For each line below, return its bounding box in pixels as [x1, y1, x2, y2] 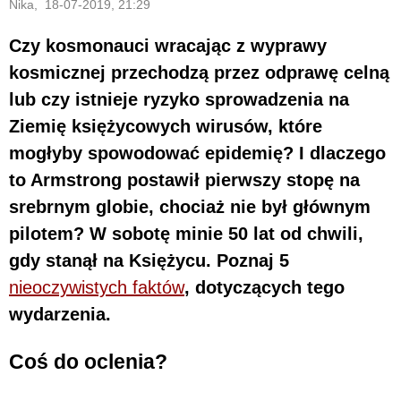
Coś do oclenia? [9, 350, 167, 374]
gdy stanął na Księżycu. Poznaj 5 [9, 250, 289, 270]
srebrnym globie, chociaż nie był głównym [9, 196, 371, 217]
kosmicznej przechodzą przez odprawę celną [9, 62, 389, 82]
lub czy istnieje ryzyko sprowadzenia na [9, 89, 349, 109]
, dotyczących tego [184, 277, 345, 297]
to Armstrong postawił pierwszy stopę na [9, 169, 360, 190]
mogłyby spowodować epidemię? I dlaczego [9, 142, 386, 163]
